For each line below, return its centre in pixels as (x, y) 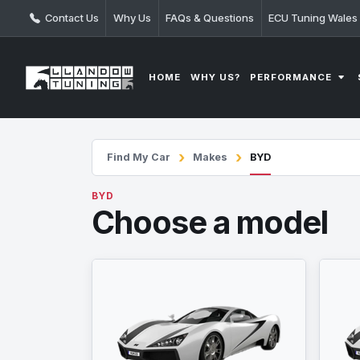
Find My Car (139, 157)
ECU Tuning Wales (313, 18)
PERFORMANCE (293, 78)
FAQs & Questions (210, 18)
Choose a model (210, 223)
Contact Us (70, 18)
